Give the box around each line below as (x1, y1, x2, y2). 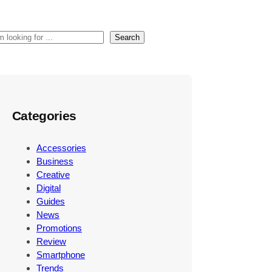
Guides (36, 195, 65, 206)
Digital (36, 182, 61, 193)
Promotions (36, 222, 82, 233)
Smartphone (36, 249, 85, 260)
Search (114, 32, 140, 42)
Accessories (36, 142, 86, 153)
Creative (36, 169, 70, 180)
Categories (12, 108, 76, 123)
